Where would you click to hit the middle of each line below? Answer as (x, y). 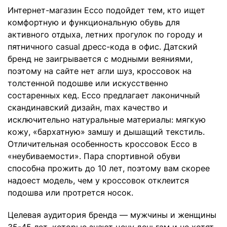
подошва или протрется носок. (70, 192)
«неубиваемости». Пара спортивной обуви (94, 156)
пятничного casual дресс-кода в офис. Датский (103, 46)
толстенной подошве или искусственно (88, 83)
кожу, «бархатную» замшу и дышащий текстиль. (106, 131)
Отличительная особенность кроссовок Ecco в (102, 144)
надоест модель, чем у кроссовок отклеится (98, 180)
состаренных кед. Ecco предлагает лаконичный (104, 95)
